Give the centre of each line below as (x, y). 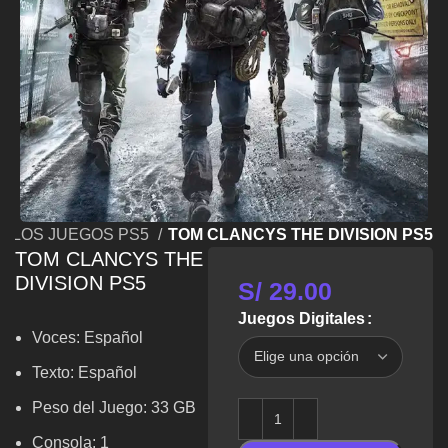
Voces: (58, 337)
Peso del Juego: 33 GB (114, 407)
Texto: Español (85, 372)
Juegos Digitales (301, 318)
